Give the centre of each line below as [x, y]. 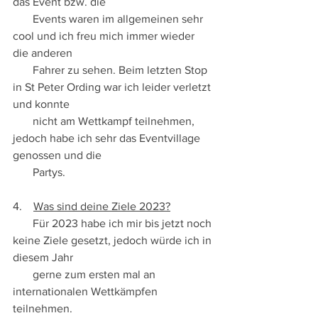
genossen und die [59, 155]
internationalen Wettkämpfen [87, 292]
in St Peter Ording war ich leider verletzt [113, 87]
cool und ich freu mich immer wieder [105, 36]
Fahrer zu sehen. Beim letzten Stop [23, 70]
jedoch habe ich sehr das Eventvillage [108, 138]
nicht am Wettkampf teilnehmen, [23, 121]
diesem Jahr [46, 258]
